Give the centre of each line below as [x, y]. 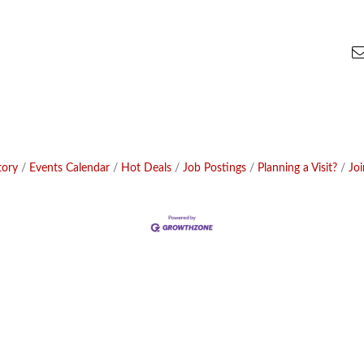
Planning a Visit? [297, 167]
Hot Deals [146, 167]
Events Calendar [69, 167]
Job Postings [214, 167]
